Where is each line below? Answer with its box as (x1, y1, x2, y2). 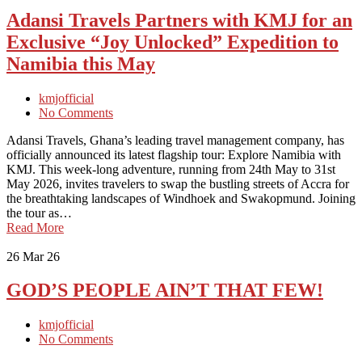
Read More (6, 220, 64, 234)
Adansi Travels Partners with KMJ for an (6, 9, 352, 31)
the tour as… (6, 205, 72, 220)
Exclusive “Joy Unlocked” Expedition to (6, 31, 339, 53)
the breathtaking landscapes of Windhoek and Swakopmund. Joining (6, 191, 356, 205)
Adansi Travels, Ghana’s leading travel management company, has (6, 133, 344, 147)
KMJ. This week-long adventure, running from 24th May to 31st (6, 162, 335, 176)
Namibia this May (6, 53, 155, 74)
